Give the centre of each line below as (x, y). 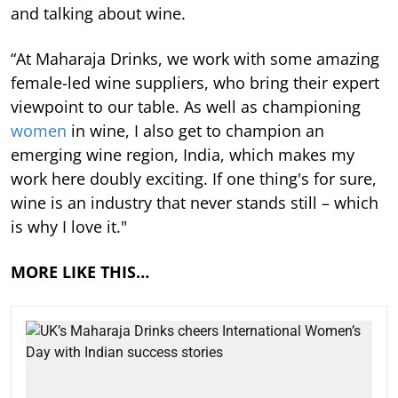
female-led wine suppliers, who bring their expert (195, 82)
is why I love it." (69, 226)
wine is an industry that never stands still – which (195, 202)
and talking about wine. (98, 13)
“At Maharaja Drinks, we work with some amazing (195, 58)
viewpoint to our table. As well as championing (186, 106)
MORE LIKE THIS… (80, 271)
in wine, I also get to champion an (195, 130)
